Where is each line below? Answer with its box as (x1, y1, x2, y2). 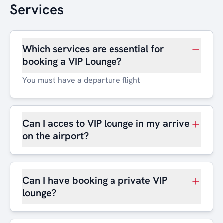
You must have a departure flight (22, 75, 140, 85)
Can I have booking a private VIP (22, 174, 167, 187)
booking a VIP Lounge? (22, 55, 121, 68)
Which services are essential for (22, 42, 164, 55)
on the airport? (22, 129, 89, 142)
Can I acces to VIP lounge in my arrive (22, 117, 190, 130)
